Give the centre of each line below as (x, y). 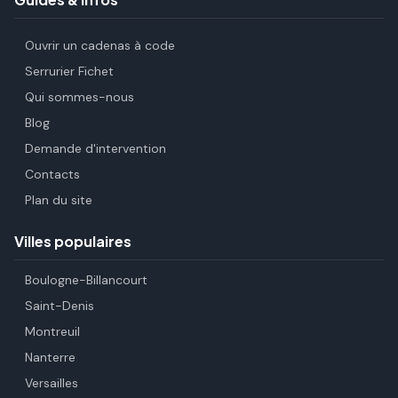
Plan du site (59, 200)
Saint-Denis (60, 306)
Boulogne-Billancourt (86, 280)
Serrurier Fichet (69, 71)
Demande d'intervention (96, 148)
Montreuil (52, 331)
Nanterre (50, 357)
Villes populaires (73, 241)
